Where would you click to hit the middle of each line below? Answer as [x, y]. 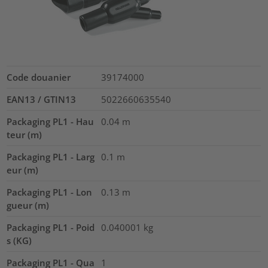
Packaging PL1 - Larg [51, 156]
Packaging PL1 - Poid [51, 227]
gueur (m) [28, 205]
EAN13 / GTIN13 [42, 99]
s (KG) [19, 240]
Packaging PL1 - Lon [50, 192]
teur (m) [25, 134]
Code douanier [39, 77]
